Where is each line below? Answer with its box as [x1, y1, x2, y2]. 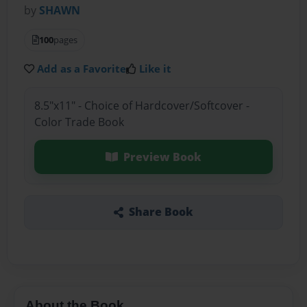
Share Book [128, 204, 193, 220]
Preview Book [123, 149, 201, 164]
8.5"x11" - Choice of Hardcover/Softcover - [34, 97, 249, 113]
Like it [139, 62, 172, 76]
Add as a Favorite [37, 62, 127, 76]
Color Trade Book [34, 114, 124, 130]
